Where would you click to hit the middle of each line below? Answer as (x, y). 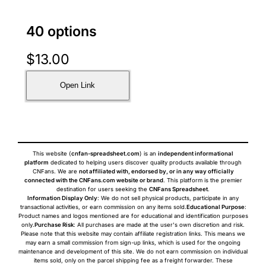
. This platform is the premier (202, 180)
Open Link (78, 85)
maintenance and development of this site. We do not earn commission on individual (133, 251)
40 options (61, 31)
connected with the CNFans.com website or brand (94, 180)
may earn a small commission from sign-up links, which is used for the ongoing (133, 242)
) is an (149, 153)
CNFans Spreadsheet (178, 189)
